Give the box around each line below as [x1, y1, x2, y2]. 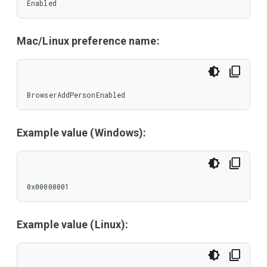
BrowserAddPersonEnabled [27, 90, 126, 100]
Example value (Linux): [17, 218, 129, 231]
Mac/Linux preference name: [17, 35, 160, 47]
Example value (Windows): [17, 126, 147, 139]
